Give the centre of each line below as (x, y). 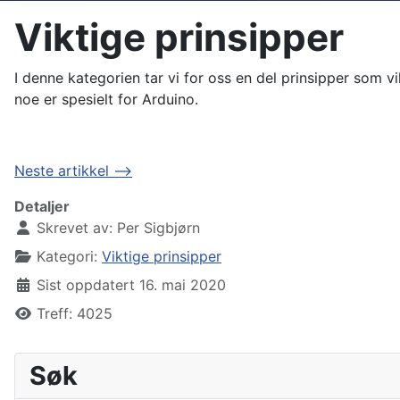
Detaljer (42, 206)
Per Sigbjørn (158, 227)
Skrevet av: (75, 227)
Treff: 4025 (75, 313)
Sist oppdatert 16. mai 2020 (131, 284)
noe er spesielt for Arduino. (106, 99)
